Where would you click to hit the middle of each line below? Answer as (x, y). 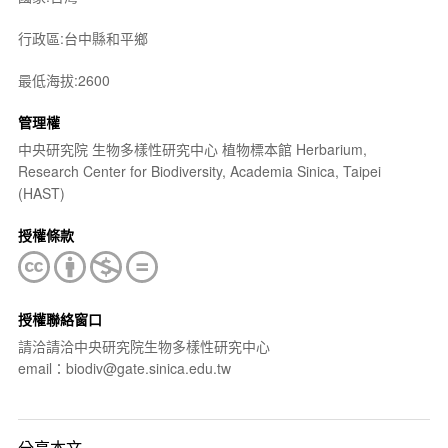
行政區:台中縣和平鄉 (82, 38)
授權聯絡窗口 (59, 319)
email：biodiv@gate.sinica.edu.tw (124, 368)
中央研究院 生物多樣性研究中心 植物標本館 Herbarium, (192, 149)
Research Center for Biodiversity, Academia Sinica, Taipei (199, 171)
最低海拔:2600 (63, 80)
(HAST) (41, 193)
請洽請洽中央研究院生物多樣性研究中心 (143, 346)
